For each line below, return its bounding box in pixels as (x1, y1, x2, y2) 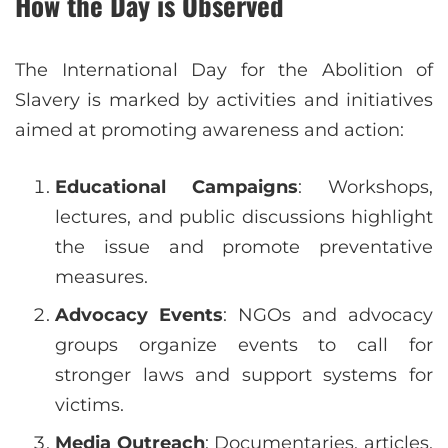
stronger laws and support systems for (55, 364, 433, 387)
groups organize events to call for (55, 334, 433, 357)
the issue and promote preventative (55, 236, 433, 259)
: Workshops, (298, 176, 433, 199)
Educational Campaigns (55, 176, 298, 199)
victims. (55, 394, 124, 417)
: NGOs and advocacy (223, 304, 433, 327)
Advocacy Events (55, 304, 223, 327)
